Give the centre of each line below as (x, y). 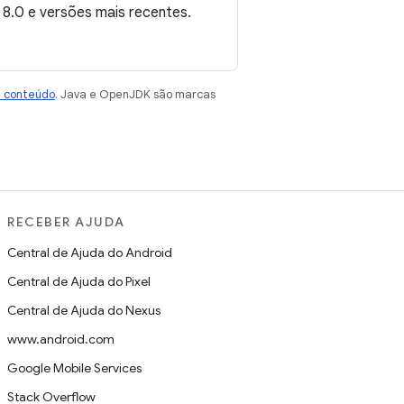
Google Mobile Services (74, 368)
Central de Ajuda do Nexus (84, 311)
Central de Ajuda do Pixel (79, 282)
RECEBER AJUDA (66, 222)
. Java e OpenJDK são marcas (135, 95)
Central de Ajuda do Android (90, 253)
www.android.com (61, 340)
